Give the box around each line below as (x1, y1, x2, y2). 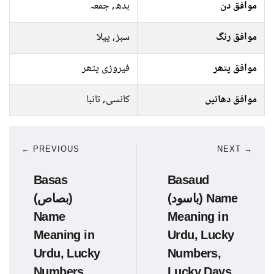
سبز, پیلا (97, 29, 130, 46)
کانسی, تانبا (86, 91, 130, 109)
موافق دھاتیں (205, 91, 257, 109)
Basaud (168, 173, 209, 187)
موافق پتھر (213, 60, 257, 78)
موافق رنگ (216, 29, 257, 46)
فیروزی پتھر (82, 60, 130, 78)
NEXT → (217, 144, 253, 154)
